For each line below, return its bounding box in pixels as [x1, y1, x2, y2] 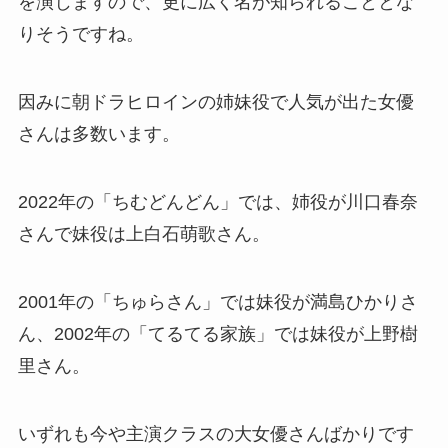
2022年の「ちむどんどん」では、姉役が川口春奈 [17, 192, 418, 213]
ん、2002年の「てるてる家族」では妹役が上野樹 [17, 323, 418, 344]
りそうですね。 [17, 24, 144, 45]
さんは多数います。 [17, 124, 180, 145]
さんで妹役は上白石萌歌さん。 [17, 224, 270, 245]
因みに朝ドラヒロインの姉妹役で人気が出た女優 [17, 92, 414, 113]
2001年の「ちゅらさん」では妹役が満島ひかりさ [17, 291, 418, 312]
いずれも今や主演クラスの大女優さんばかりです [17, 423, 414, 444]
